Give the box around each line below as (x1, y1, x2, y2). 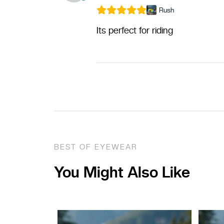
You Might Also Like (53, 163, 190, 181)
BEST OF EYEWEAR (53, 142, 137, 151)
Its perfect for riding (96, 24, 173, 35)
